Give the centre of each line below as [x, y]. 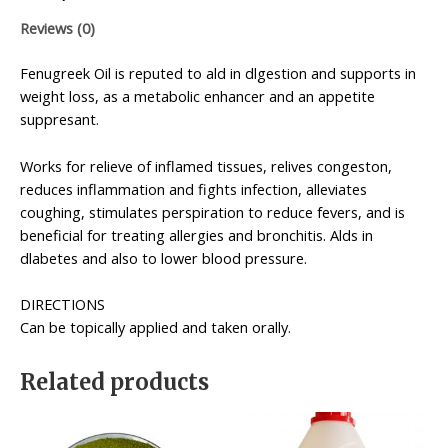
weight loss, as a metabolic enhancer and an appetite [197, 96]
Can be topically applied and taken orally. [155, 327]
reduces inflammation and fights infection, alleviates [193, 188]
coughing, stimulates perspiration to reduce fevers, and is [212, 211]
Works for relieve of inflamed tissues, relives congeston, [206, 165]
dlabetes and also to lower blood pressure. [163, 257]
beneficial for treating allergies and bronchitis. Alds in [196, 234]
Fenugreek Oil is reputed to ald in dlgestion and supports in [218, 73]
